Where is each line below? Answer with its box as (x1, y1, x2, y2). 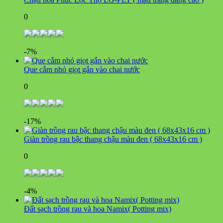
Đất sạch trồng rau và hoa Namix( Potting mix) (24, 204, 171, 213)
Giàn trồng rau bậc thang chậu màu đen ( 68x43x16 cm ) (24, 134, 202, 143)
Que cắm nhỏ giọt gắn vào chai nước (24, 65, 140, 74)
